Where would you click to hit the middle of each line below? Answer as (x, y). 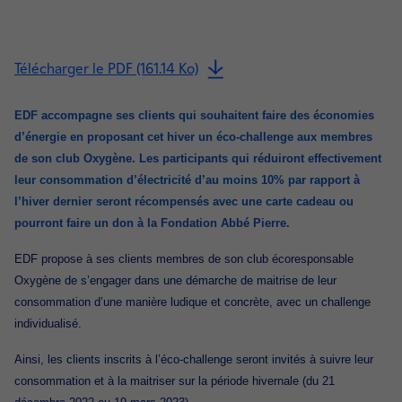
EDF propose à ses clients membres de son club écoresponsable (184, 259)
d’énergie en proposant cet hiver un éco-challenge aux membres (193, 137)
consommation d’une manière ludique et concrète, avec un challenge (192, 302)
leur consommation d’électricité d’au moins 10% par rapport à (187, 180)
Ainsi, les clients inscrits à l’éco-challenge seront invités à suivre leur (194, 359)
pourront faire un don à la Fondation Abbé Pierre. (152, 223)
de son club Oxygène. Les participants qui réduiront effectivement (198, 158)
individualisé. (48, 323)
